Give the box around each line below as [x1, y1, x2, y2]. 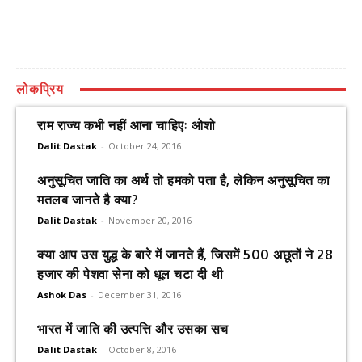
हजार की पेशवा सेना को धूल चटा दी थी [37, 266, 223, 283]
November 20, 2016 [108, 214, 192, 227]
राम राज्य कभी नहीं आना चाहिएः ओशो [37, 117, 215, 134]
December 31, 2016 [98, 288, 181, 301]
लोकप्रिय [16, 81, 64, 98]
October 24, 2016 [108, 140, 181, 153]
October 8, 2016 [108, 343, 176, 356]
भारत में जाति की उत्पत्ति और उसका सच [37, 321, 229, 338]
